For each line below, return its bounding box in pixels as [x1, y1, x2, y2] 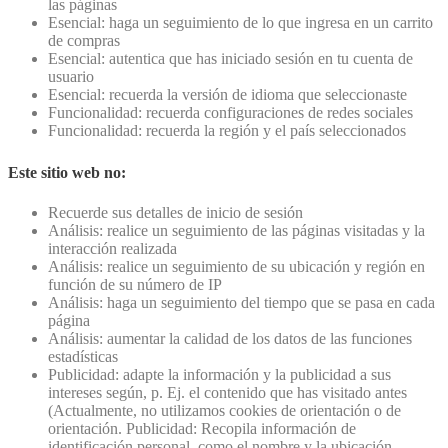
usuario [48, 68, 94, 86]
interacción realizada [48, 239, 177, 257]
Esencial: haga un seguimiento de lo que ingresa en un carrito [48, 14, 433, 32]
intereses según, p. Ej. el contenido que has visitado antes [48, 383, 407, 401]
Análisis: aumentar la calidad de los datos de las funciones [48, 329, 412, 347]
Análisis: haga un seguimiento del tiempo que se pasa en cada [48, 293, 435, 311]
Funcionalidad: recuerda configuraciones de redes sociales [48, 104, 413, 122]
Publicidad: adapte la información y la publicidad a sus [48, 365, 391, 383]
